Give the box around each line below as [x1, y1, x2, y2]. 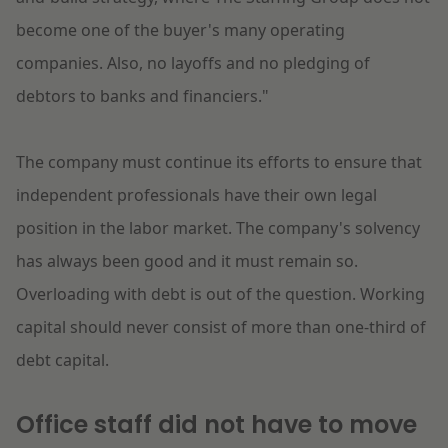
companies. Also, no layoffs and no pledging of [16, 52, 370, 75]
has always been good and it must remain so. [16, 250, 358, 273]
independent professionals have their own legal [16, 184, 377, 207]
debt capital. [16, 349, 109, 372]
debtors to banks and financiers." [16, 85, 269, 108]
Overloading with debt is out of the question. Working [16, 283, 425, 306]
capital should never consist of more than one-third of [16, 316, 426, 339]
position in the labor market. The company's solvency [16, 217, 420, 240]
